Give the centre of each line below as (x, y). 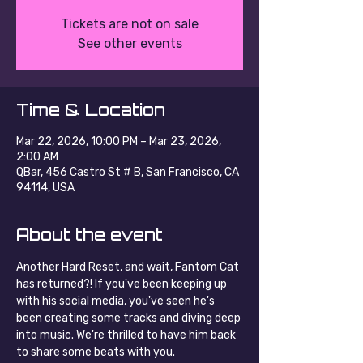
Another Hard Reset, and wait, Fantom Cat (129, 267)
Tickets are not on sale (130, 24)
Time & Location (91, 110)
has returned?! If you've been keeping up (123, 284)
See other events (130, 43)
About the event (90, 235)
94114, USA (45, 188)
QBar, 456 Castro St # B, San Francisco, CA (128, 172)
